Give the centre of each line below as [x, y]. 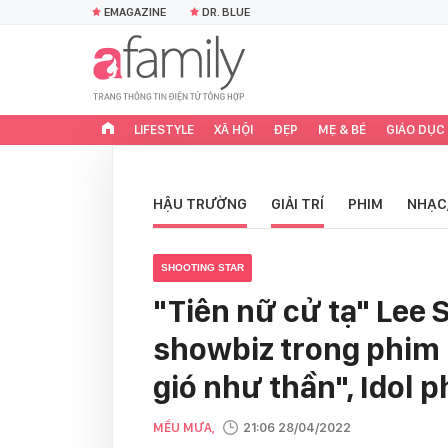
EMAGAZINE [135, 12]
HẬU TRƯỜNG [200, 204]
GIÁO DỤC [415, 129]
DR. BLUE [226, 12]
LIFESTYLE [164, 129]
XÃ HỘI [233, 129]
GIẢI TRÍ [297, 204]
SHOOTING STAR [202, 267]
